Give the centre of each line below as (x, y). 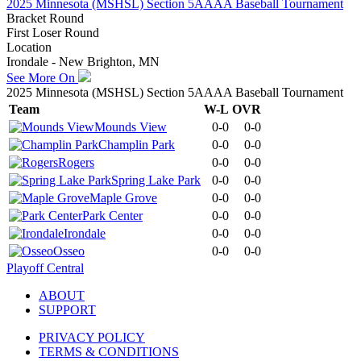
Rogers (76, 162)
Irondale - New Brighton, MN (83, 61)
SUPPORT (67, 309)
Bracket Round (45, 18)
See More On (42, 77)
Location (29, 47)
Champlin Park (137, 144)
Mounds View (131, 127)
